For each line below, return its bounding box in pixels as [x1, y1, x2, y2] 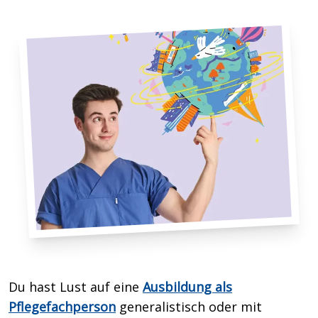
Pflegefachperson [9, 297, 116, 315]
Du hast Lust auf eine [9, 278, 143, 295]
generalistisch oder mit [116, 297, 262, 315]
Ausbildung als [143, 278, 232, 295]
